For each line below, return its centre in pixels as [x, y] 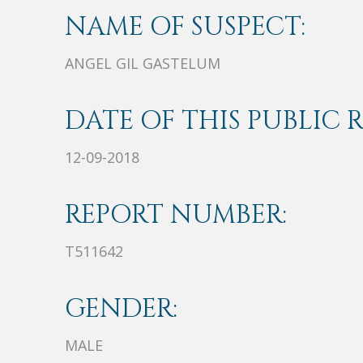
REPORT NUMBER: [176, 216]
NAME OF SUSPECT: [185, 28]
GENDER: [121, 310]
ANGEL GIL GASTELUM [143, 64]
